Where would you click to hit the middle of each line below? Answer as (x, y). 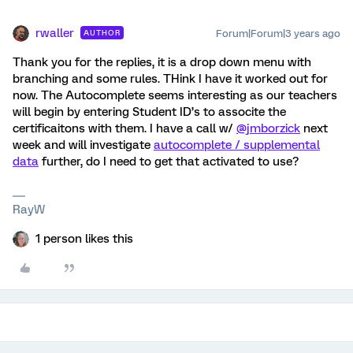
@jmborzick (268, 128)
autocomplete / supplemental (237, 145)
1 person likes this (84, 239)
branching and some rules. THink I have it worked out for (170, 79)
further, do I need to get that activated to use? (169, 162)
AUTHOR (102, 33)
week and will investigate (83, 145)
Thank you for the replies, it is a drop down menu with (162, 62)
